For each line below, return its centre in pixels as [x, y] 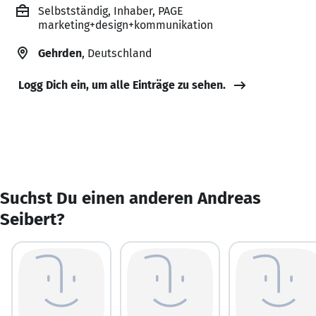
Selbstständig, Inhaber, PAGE [111, 11]
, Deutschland [117, 53]
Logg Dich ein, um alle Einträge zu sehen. [122, 85]
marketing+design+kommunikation [126, 25]
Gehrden [60, 53]
